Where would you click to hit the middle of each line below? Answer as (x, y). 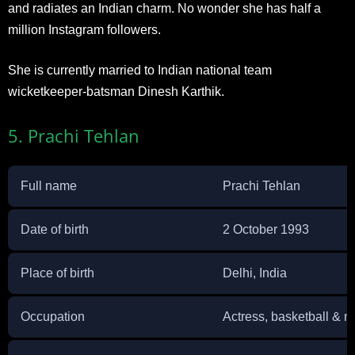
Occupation (53, 317)
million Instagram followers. (84, 30)
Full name (49, 186)
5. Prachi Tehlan (74, 136)
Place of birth (57, 273)
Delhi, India (255, 273)
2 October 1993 (266, 229)
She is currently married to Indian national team (140, 70)
